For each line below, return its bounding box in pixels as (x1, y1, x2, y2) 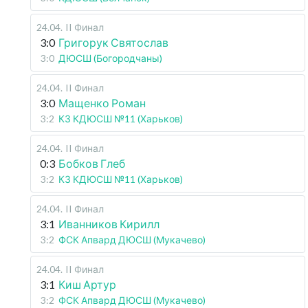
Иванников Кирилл (58, 217, 159, 230)
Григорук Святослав (58, 36, 168, 49)
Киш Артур (58, 278, 116, 291)
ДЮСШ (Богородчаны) (58, 52, 162, 64)
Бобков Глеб (58, 157, 125, 170)
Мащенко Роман (58, 96, 146, 109)
